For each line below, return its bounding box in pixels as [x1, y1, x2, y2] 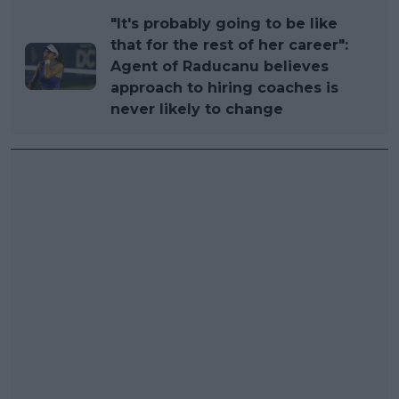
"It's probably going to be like [110, 14, 338, 32]
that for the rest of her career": [110, 36, 348, 53]
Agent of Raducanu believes [110, 57, 329, 75]
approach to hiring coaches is [110, 78, 338, 96]
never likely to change [110, 100, 283, 118]
